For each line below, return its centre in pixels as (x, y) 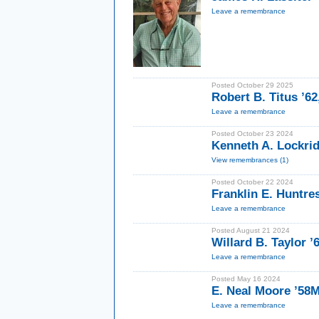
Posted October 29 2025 (252, 85)
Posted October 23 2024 (252, 134)
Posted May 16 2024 (246, 279)
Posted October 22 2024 (252, 182)
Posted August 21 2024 (251, 230)
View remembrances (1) (250, 160)
